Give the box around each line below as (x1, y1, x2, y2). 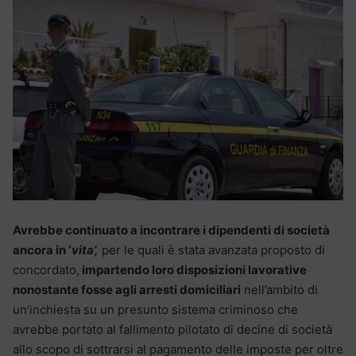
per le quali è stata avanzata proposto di (99, 242, 325, 258)
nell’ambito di (241, 282, 318, 298)
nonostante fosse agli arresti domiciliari (13, 282, 241, 298)
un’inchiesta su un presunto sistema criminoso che (13, 302, 298, 318)
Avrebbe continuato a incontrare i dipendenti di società (13, 222, 330, 238)
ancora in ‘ (13, 242, 72, 258)
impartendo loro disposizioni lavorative (79, 262, 307, 278)
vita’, (72, 242, 99, 258)
